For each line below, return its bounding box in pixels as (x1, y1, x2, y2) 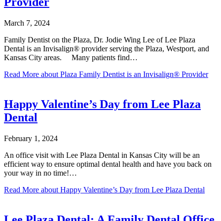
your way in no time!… (4, 169, 77, 178)
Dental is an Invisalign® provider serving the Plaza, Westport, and (4, 44, 209, 53)
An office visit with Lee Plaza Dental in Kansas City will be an (4, 151, 200, 160)
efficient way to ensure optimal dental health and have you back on (4, 160, 212, 169)
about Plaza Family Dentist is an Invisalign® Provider (39, 70, 208, 79)
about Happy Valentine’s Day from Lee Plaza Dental (39, 185, 205, 194)
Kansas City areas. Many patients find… (4, 53, 138, 62)
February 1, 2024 (4, 134, 58, 143)
